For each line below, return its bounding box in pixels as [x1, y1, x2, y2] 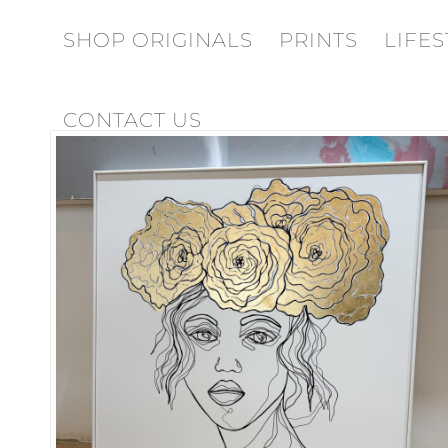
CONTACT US [63, 108, 202, 132]
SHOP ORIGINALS [63, 28, 253, 52]
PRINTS [279, 28, 358, 52]
